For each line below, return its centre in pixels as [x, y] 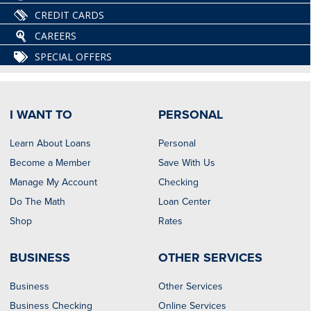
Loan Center [185, 202]
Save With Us [187, 163]
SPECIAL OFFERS [73, 57]
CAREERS [56, 36]
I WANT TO [41, 115]
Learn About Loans [50, 144]
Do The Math [37, 202]
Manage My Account [53, 183]
